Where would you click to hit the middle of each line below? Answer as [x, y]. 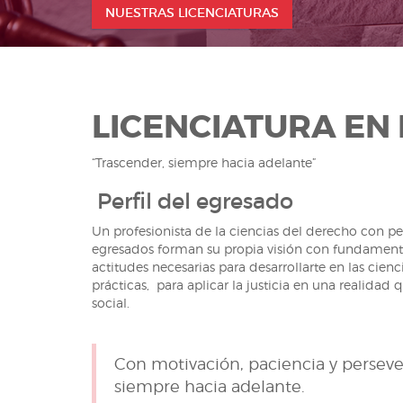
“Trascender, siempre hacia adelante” [204, 162]
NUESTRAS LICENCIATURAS [192, 13]
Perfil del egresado [193, 201]
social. [112, 303]
